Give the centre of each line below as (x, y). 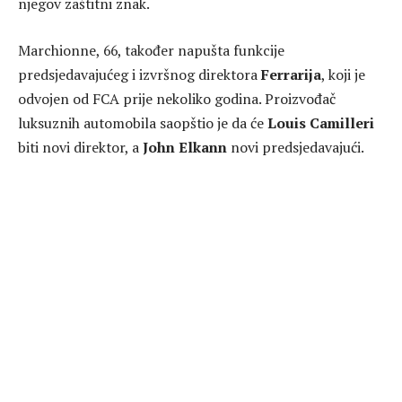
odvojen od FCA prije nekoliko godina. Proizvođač (177, 98)
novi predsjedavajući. (296, 147)
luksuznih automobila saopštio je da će (141, 122)
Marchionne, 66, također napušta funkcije (151, 50)
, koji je (343, 74)
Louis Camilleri (319, 122)
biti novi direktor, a (80, 147)
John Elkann (185, 147)
